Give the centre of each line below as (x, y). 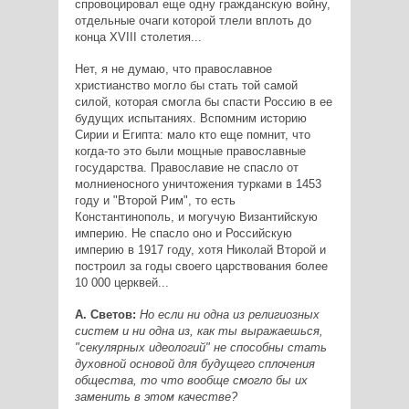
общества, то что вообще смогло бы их (191, 380)
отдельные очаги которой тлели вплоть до (193, 20)
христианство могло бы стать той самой (186, 85)
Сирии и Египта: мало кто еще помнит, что (192, 134)
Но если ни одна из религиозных (229, 314)
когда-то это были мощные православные (190, 151)
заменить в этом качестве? (156, 396)
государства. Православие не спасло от (186, 167)
